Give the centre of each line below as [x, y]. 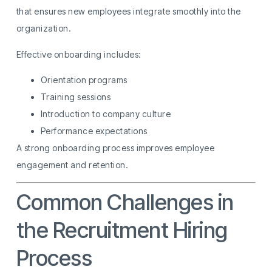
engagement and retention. [72, 165]
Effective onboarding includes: [79, 54]
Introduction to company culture [106, 114]
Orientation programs [84, 80]
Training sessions [76, 97]
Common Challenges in [125, 202]
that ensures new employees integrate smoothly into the [128, 12]
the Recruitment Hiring [122, 230]
